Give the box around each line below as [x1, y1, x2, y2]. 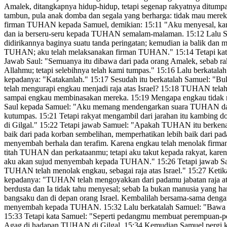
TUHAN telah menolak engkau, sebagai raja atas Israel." [4, 166, 188, 175]
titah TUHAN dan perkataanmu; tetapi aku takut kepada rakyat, [4, 148, 207, 157]
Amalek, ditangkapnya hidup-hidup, [4, 2, 120, 11]
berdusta [4, 184, 31, 194]
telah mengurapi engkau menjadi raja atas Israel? [4, 84, 161, 93]
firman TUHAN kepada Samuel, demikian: [4, 20, 144, 29]
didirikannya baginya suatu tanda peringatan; [4, 39, 147, 48]
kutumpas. [4, 111, 39, 121]
